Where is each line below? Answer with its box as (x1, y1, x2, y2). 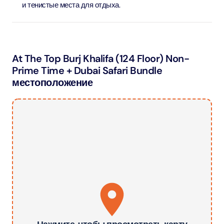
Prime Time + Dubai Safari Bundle (12, 64, 162, 77)
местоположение (12, 76, 92, 89)
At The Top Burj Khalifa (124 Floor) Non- (12, 52, 189, 65)
